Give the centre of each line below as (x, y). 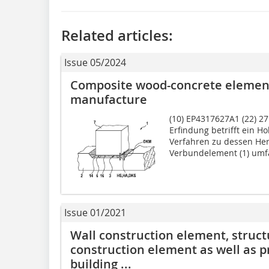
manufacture (109, 99)
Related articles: (117, 35)
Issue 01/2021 (95, 212)
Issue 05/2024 (95, 62)
